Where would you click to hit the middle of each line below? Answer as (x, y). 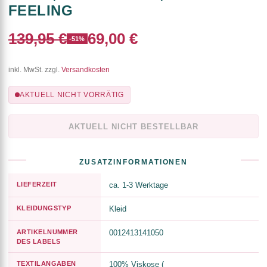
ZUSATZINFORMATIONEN (133, 162)
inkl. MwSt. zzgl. (35, 70)
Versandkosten (86, 70)
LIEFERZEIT (37, 184)
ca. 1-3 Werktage (139, 185)
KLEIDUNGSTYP (44, 208)
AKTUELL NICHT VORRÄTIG (72, 95)
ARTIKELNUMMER (47, 232)
